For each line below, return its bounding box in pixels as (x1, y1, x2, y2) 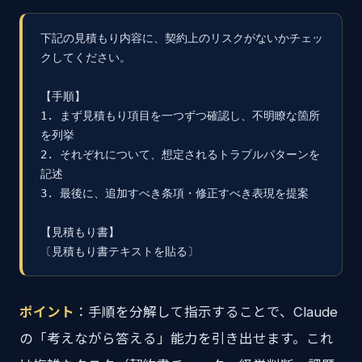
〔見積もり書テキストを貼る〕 (40, 245, 199, 258)
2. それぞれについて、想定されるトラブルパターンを (40, 148, 320, 161)
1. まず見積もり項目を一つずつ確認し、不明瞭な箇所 (40, 109, 320, 122)
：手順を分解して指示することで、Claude (74, 304, 338, 320)
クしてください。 (40, 51, 131, 64)
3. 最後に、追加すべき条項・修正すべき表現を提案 (40, 187, 309, 200)
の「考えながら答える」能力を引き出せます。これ (19, 330, 334, 347)
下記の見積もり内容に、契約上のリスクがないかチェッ (40, 32, 323, 44)
